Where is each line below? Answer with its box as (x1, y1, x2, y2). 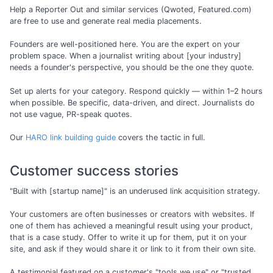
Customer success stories (10, 161, 179, 179)
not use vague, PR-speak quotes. (10, 109, 132, 119)
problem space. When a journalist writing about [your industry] (10, 51, 241, 61)
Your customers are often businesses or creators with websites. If (10, 210, 255, 219)
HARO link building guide (26, 132, 116, 142)
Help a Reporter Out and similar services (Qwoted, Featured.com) (10, 5, 252, 15)
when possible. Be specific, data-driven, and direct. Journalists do (10, 97, 255, 107)
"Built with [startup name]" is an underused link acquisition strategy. (10, 186, 260, 196)
